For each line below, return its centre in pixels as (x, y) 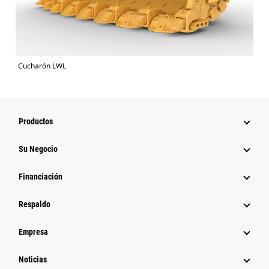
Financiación (41, 177)
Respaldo (35, 204)
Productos (36, 122)
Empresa (33, 232)
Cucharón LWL (42, 66)
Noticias (33, 260)
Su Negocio (38, 149)
